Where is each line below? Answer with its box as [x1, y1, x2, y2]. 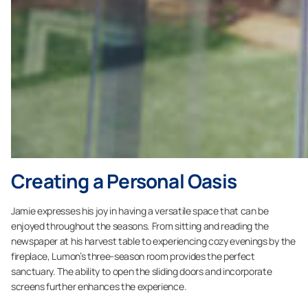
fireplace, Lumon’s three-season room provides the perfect [11, 250, 255, 263]
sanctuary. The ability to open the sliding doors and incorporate [11, 265, 272, 278]
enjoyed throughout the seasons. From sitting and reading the [11, 219, 269, 232]
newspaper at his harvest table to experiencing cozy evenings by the [11, 234, 296, 247]
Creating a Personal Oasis [11, 168, 236, 194]
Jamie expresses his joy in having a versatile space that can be [11, 204, 269, 217]
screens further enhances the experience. [11, 280, 187, 293]
